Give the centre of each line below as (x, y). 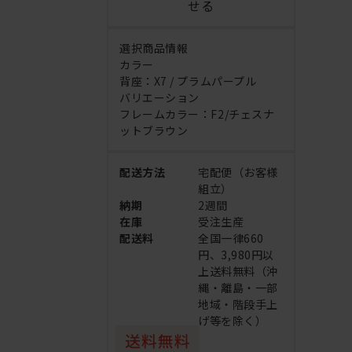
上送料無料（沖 (238, 271)
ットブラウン (154, 131)
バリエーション (159, 98)
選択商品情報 (154, 48)
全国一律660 (231, 238)
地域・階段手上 (238, 304)
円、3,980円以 (236, 255)
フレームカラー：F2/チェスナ (197, 114)
